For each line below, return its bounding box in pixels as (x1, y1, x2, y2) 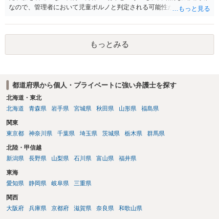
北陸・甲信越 (6, 144, 42, 152)
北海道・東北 (6, 94, 42, 102)
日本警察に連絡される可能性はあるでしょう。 (9, 13, 142, 21)
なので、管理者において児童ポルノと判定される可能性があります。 (9, 3, 206, 11)
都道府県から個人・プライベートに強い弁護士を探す (12, 81, 176, 89)
